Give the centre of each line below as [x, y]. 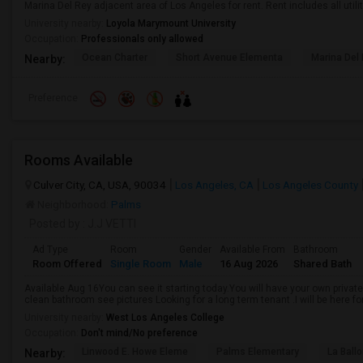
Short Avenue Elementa [229, 58]
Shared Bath [322, 264]
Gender [195, 250]
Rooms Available [79, 160]
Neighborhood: [73, 204]
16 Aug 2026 [249, 264]
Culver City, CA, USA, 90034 [100, 185]
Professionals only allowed [142, 39]
